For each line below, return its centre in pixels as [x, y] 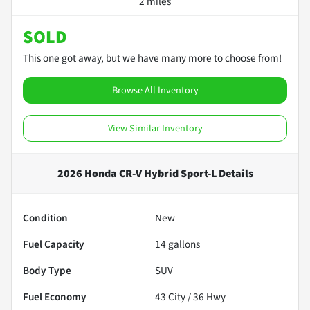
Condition [45, 218]
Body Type [47, 270]
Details [235, 173]
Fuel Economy [55, 297]
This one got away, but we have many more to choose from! [152, 58]
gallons [183, 244]
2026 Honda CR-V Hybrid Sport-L [137, 173]
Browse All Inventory [155, 90]
